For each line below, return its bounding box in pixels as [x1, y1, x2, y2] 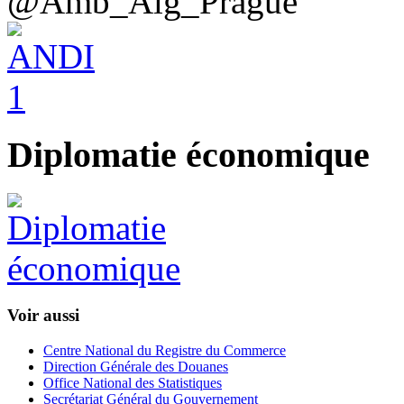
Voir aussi [7, 305, 79, 325]
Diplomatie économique [7, 134, 370, 176]
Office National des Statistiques [43, 374, 222, 390]
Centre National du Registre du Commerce [43, 342, 286, 358]
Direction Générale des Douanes [43, 358, 228, 374]
